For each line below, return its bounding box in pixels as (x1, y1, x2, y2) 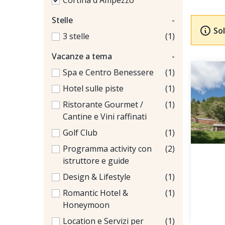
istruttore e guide (63, 155, 129, 166)
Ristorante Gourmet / (63, 99, 143, 110)
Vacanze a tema (52, 51, 112, 62)
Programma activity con (63, 143, 152, 154)
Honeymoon (63, 199, 109, 210)
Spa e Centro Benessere (63, 67, 154, 78)
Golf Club (63, 127, 97, 138)
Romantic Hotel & (63, 187, 128, 198)
